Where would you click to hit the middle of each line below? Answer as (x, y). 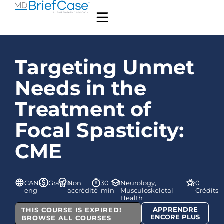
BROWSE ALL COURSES (66, 218)
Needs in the (81, 88)
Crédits (207, 190)
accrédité (83, 190)
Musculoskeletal (147, 190)
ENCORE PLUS (175, 217)
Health (132, 198)
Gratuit (59, 183)
